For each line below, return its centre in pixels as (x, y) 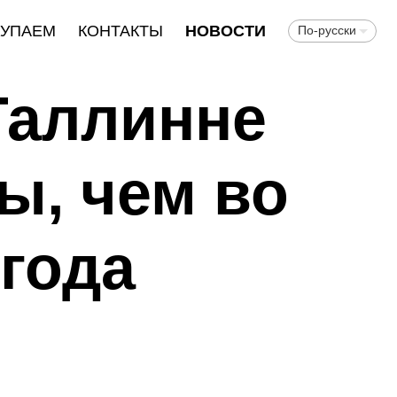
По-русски (327, 30)
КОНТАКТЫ (120, 31)
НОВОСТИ (225, 31)
